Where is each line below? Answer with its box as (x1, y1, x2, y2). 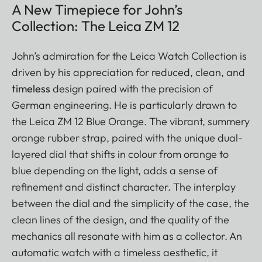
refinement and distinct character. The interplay (12, 180, 236, 194)
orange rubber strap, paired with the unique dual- (12, 131, 243, 145)
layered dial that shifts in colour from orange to (12, 147, 229, 161)
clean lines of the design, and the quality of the (12, 213, 229, 227)
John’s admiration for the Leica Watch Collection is (12, 49, 247, 63)
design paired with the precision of (50, 82, 213, 96)
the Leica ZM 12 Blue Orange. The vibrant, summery (12, 115, 250, 129)
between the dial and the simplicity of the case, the (12, 196, 249, 211)
